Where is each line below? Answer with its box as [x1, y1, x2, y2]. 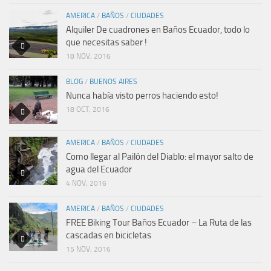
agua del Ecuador [66, 163, 132, 175]
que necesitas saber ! [66, 36, 147, 48]
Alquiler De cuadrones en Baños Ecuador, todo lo [66, 24, 250, 35]
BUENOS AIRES [90, 77, 137, 86]
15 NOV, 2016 [66, 244, 111, 253]
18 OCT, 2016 [66, 105, 109, 114]
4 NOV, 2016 [66, 178, 106, 188]
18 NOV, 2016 [66, 51, 111, 60]
